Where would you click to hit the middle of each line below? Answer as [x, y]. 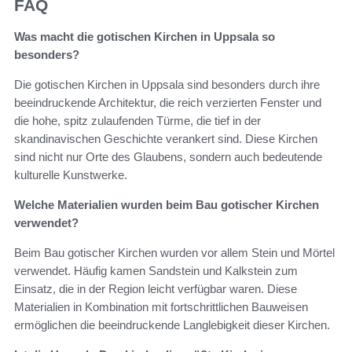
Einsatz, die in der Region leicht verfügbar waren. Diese [156, 289]
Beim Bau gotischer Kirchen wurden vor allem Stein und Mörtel [174, 253]
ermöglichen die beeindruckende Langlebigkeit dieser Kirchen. [172, 325]
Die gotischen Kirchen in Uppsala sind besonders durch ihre [167, 85]
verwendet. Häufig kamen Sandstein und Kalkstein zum [156, 271]
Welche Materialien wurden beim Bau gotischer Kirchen [167, 205]
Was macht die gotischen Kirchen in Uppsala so [145, 37]
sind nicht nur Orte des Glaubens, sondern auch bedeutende [168, 157]
